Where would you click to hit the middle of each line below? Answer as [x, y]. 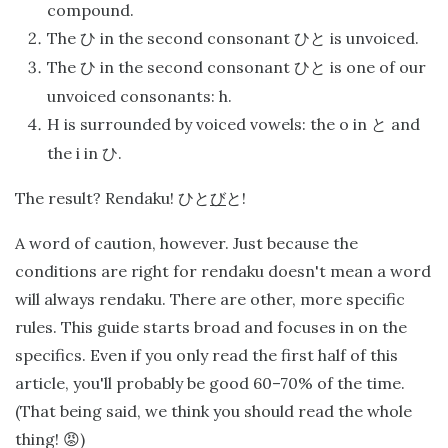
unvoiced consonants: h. [139, 96]
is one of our [376, 67]
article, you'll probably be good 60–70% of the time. [210, 383]
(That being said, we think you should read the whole [213, 411]
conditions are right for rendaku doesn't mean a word [223, 271]
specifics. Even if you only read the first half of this [206, 355]
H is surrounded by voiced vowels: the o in [209, 124]
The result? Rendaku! [96, 198]
